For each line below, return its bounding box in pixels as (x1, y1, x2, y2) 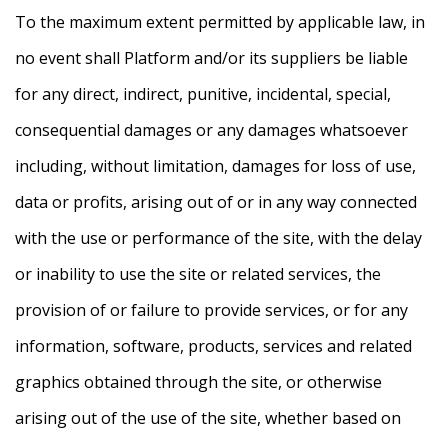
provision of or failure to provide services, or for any (15, 299, 408, 322)
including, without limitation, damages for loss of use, (15, 155, 416, 178)
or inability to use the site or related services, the (15, 263, 381, 286)
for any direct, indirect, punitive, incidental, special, (15, 83, 391, 106)
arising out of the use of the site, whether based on (15, 407, 401, 430)
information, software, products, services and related (15, 335, 412, 358)
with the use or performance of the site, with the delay (15, 227, 422, 250)
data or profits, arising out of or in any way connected (15, 191, 417, 214)
